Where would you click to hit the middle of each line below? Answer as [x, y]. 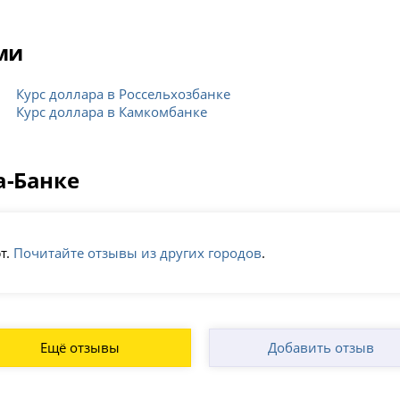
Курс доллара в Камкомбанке [112, 111]
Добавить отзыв [321, 348]
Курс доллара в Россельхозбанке [124, 93]
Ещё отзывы [79, 348]
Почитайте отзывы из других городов [138, 253]
